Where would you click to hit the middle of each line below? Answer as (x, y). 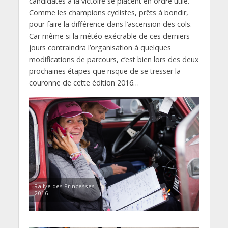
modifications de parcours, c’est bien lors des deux (114, 59)
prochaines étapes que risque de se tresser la (105, 71)
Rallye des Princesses (64, 186)
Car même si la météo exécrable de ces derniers (109, 36)
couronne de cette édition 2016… (84, 82)
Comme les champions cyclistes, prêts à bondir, (108, 12)
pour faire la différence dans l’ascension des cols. (110, 24)
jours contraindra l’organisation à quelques (100, 47)
